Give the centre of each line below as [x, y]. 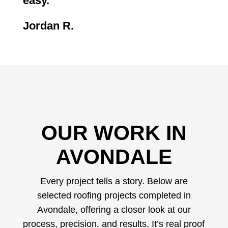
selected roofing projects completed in [114, 195]
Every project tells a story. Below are [114, 181]
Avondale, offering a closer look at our [114, 210]
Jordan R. [48, 26]
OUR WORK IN [114, 133]
